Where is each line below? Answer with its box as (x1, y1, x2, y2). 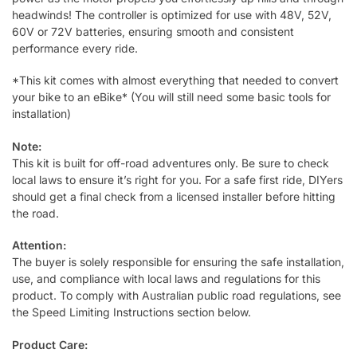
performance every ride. (12, 41, 138, 55)
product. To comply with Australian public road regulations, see (12, 288, 341, 303)
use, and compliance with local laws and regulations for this (12, 272, 320, 286)
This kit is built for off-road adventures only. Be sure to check (12, 155, 329, 170)
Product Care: (12, 337, 88, 351)
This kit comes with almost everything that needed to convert (19, 73, 339, 88)
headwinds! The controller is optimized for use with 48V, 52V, (12, 7, 331, 22)
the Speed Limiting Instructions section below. (12, 305, 251, 320)
